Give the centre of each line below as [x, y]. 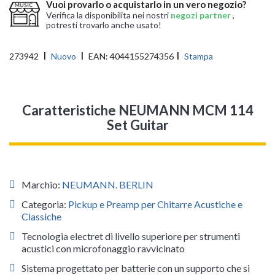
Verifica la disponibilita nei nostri [108, 15]
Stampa [199, 56]
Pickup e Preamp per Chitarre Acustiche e [155, 204]
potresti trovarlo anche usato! [104, 25]
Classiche [41, 217]
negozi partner [202, 15]
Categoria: [45, 204]
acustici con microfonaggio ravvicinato [103, 249]
